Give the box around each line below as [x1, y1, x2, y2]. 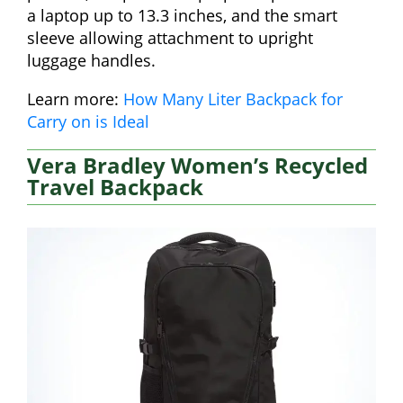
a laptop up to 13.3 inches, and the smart [27, 4, 337, 27]
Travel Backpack [27, 172, 203, 202]
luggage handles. [27, 49, 156, 72]
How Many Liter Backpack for [123, 88, 343, 111]
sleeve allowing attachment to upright [27, 27, 313, 49]
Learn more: [27, 88, 123, 111]
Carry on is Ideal [27, 111, 149, 133]
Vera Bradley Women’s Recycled [27, 150, 368, 181]
